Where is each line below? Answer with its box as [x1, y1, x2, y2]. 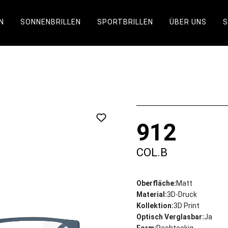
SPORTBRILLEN [97, 18, 153, 26]
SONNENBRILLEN [20, 18, 81, 26]
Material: [136, 190, 167, 198]
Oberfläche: [136, 179, 176, 187]
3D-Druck [166, 190, 197, 198]
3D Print [173, 202, 199, 210]
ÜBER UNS [169, 18, 207, 26]
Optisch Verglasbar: [136, 213, 204, 221]
